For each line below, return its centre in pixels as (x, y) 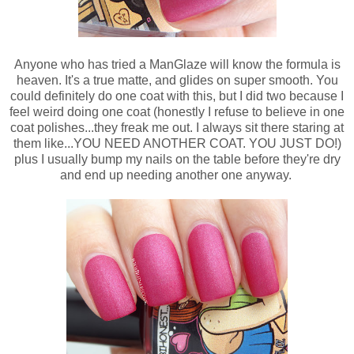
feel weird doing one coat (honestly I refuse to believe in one (177, 112)
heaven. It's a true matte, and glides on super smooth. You (177, 81)
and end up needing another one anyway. (177, 175)
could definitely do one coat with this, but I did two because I (177, 96)
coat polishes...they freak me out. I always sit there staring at (177, 128)
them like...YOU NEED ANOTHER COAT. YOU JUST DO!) (177, 144)
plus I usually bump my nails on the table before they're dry (177, 160)
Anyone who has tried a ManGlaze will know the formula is (177, 65)
